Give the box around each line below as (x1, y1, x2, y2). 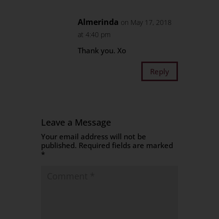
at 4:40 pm (78, 30, 111, 39)
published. (41, 140, 77, 150)
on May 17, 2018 (121, 18, 172, 27)
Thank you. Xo (78, 45, 127, 55)
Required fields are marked (79, 140, 174, 150)
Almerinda (78, 17, 119, 27)
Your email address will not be (41, 131, 147, 141)
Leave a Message (41, 116, 111, 128)
